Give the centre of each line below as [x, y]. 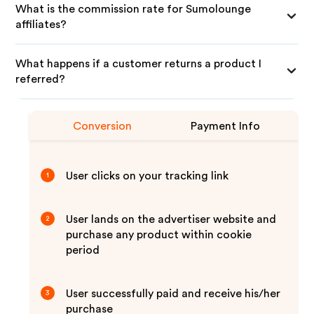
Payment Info [226, 126]
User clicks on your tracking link [148, 176]
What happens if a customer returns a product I [139, 64]
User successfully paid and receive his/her [173, 294]
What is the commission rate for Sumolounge [134, 9]
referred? [41, 79]
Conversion [103, 126]
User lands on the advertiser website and [171, 219]
